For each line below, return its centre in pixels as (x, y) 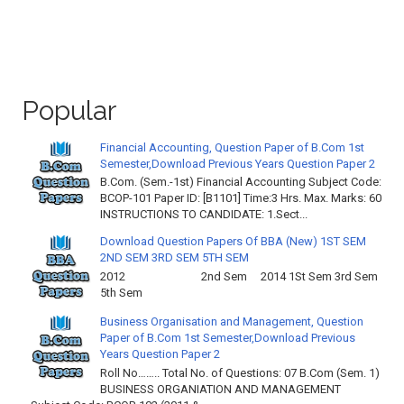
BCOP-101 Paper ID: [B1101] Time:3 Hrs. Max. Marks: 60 (241, 198)
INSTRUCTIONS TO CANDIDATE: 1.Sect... (204, 215)
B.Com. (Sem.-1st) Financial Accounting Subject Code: (241, 182)
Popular (69, 110)
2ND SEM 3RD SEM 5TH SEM (174, 258)
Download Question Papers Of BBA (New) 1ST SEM (233, 242)
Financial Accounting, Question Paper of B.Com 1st (232, 147)
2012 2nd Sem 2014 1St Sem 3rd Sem (239, 276)
